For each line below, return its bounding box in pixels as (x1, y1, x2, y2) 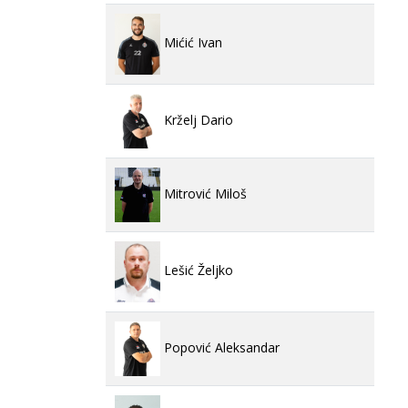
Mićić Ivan (160, 34, 222, 52)
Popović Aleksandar (160, 338, 280, 356)
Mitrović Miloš (160, 184, 247, 202)
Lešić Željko (160, 261, 233, 280)
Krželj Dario (160, 110, 233, 128)
